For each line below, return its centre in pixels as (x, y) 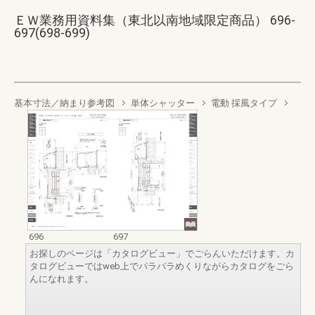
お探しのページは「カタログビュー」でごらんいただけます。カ (162, 253)
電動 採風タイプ (244, 103)
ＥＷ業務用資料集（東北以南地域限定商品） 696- (155, 20)
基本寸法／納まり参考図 (64, 103)
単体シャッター (163, 103)
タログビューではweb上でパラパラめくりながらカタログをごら (162, 266)
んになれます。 (62, 278)
